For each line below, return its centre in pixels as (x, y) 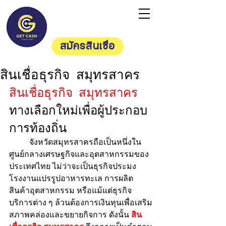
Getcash (77, 13)
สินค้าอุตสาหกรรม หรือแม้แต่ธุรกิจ (70, 190)
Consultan (84, 21)
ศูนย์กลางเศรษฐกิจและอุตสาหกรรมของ (79, 154)
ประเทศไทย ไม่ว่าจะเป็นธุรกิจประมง (74, 166)
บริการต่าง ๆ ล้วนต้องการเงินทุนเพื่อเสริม (81, 203)
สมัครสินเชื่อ (88, 46)
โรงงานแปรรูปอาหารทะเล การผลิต (71, 178)
